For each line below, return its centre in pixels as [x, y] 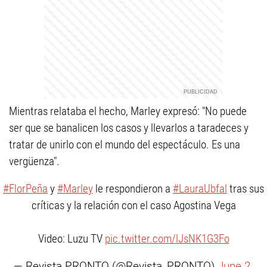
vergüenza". [34, 161]
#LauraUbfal [200, 189]
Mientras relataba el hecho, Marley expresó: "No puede [128, 111]
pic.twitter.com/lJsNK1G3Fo [167, 239]
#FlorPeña [25, 189]
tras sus [246, 189]
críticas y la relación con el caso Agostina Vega [133, 205]
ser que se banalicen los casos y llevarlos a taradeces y [129, 128]
